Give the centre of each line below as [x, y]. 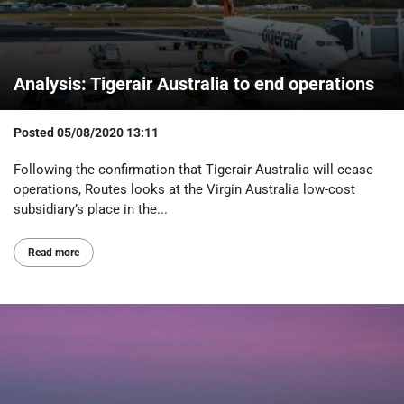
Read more [54, 253]
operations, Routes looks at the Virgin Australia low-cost [184, 190]
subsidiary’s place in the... [91, 210]
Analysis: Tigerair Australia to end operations [194, 83]
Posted [35, 132]
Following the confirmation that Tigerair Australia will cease [193, 170]
